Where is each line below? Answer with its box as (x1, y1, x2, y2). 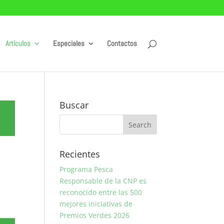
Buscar (59, 99, 89, 111)
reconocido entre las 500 (59, 187, 142, 197)
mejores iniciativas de (59, 199, 133, 208)
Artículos (5, 38, 30, 48)
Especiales (52, 38, 84, 48)
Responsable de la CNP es (59, 176, 147, 185)
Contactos (106, 38, 137, 48)
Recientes (59, 148, 100, 160)
